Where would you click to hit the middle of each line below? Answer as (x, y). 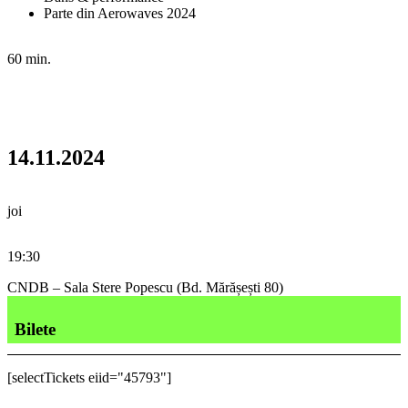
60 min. (29, 58)
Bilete (35, 330)
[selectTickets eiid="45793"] (89, 378)
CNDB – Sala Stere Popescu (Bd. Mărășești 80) (145, 287)
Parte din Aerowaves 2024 (120, 13)
